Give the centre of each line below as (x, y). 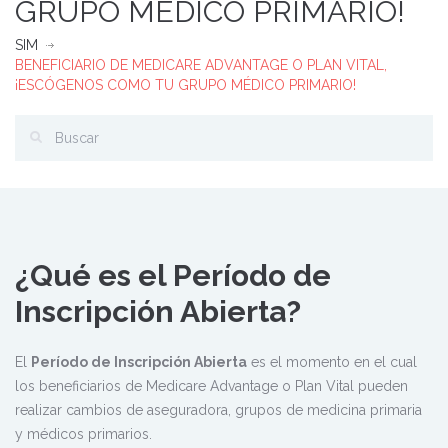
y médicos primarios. (83, 433)
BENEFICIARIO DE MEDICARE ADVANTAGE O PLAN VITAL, (201, 64)
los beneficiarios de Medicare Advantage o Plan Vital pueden (211, 385)
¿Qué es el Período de (173, 275)
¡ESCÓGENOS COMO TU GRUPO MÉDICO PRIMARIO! (185, 84)
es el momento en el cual (332, 361)
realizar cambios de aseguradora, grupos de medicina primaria (218, 409)
